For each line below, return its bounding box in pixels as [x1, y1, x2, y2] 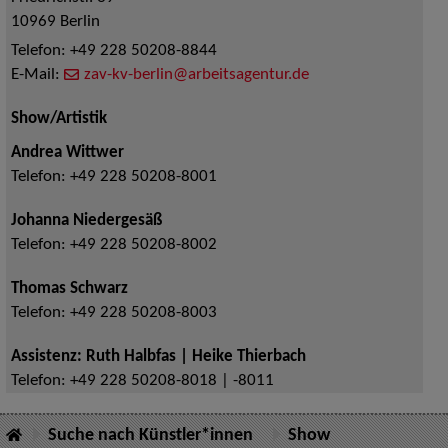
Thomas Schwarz [10, 280, 128, 297]
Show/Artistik [10, 110, 107, 127]
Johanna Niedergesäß [10, 212, 162, 229]
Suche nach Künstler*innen [48, 426, 253, 444]
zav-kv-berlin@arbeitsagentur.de [83, 66, 309, 83]
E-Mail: [10, 66, 64, 83]
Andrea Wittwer [10, 144, 124, 161]
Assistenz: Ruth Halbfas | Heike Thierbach [10, 348, 306, 365]
